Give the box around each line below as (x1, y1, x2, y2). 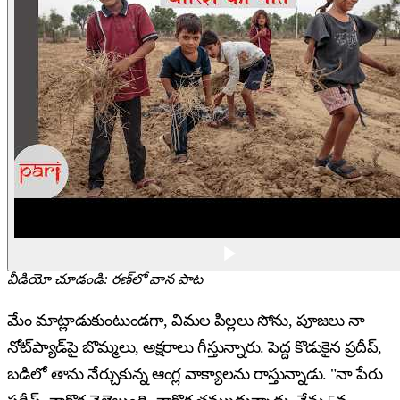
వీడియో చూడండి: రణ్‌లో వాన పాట (7, 271, 203, 287)
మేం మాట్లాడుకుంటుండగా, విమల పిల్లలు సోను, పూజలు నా (7, 312, 365, 330)
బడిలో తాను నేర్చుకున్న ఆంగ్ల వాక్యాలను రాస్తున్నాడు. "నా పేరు (7, 365, 383, 384)
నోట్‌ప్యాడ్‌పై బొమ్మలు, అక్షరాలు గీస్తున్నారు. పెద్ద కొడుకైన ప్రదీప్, (7, 338, 382, 357)
